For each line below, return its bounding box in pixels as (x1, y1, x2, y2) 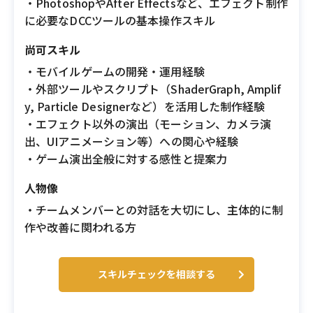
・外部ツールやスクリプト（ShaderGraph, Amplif (24, 80, 282, 97)
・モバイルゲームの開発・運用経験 (24, 63, 205, 80)
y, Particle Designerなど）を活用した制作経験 (24, 98, 265, 115)
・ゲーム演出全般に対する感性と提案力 (24, 150, 228, 167)
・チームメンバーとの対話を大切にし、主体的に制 (24, 201, 284, 218)
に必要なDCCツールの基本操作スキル (24, 12, 216, 29)
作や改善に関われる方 (24, 219, 137, 235)
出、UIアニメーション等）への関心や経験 (24, 133, 239, 150)
